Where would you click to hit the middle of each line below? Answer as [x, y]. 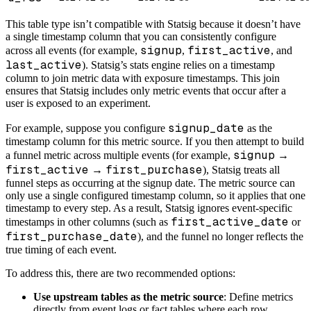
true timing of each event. [61, 250]
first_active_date [230, 222]
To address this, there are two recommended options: [120, 274]
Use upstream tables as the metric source [128, 297]
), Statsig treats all [241, 170]
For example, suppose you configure [87, 128]
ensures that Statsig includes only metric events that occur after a [146, 91]
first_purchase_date [72, 237]
